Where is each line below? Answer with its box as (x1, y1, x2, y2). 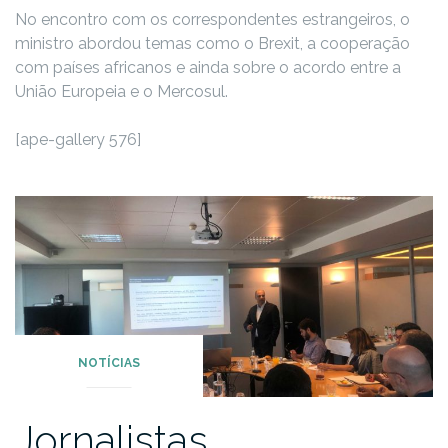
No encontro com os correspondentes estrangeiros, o (15, 10, 410, 30)
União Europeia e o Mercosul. (15, 82, 228, 102)
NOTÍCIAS (78, 355, 141, 370)
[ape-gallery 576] (15, 130, 141, 150)
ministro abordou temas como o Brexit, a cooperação (15, 34, 410, 54)
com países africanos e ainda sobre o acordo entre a (15, 58, 401, 78)
